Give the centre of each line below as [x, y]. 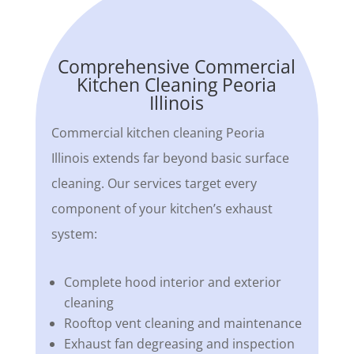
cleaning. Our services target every [154, 184]
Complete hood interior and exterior [172, 282]
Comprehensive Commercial [177, 67]
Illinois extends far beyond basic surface [170, 158]
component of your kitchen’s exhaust [162, 209]
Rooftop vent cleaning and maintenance [183, 324]
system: [74, 234]
